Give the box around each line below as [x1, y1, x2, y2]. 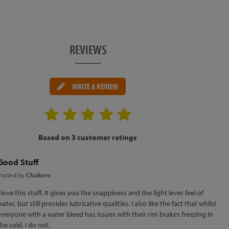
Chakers [26, 171, 51, 179]
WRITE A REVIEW [72, 81, 119, 91]
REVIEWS [69, 41, 106, 57]
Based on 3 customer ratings [38, 132, 138, 142]
